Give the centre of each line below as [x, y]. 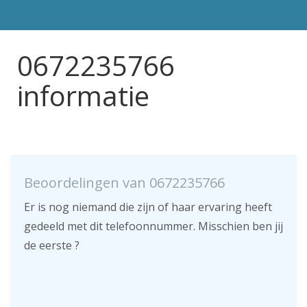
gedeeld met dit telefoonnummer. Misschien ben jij [153, 226]
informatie [83, 96]
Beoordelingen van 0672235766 [124, 183]
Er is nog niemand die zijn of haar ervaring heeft [148, 207]
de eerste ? [52, 245]
